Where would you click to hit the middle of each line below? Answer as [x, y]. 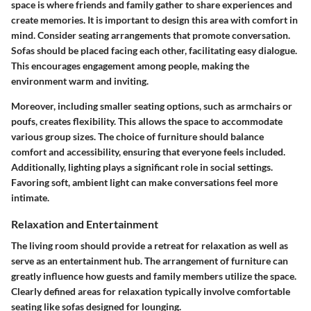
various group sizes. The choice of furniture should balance [137, 136]
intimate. [30, 197]
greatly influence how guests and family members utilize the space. [154, 276]
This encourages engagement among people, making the [130, 65]
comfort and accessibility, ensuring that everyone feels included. [148, 151]
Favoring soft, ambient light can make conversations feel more [144, 182]
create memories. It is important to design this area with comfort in [154, 19]
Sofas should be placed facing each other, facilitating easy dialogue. [154, 50]
